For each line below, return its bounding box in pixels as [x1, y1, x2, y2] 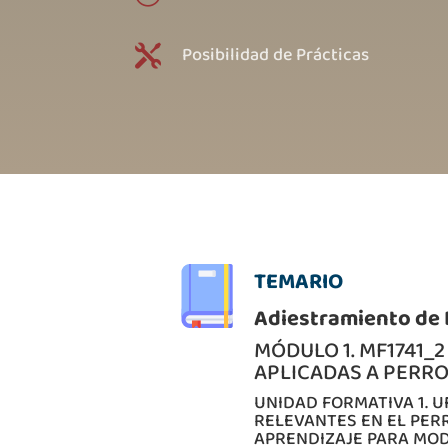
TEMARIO [253, 264, 343, 298]
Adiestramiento [253, 301, 411, 335]
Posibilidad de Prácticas [181, 41, 369, 68]
